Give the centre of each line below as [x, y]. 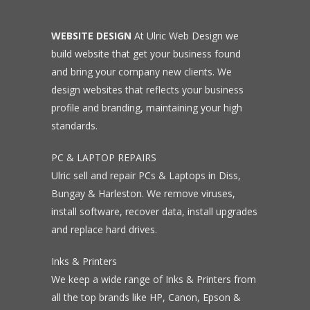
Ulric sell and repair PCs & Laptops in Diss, [146, 175]
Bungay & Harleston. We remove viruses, [143, 193]
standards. [74, 126]
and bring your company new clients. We [142, 72]
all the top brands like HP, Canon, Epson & [146, 297]
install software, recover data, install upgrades [154, 211]
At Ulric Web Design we [185, 36]
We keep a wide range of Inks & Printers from [154, 279]
